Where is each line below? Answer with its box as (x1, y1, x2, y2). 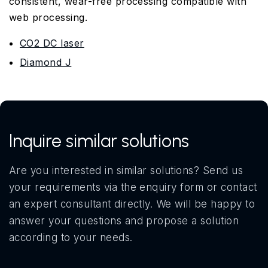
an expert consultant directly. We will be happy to (9, 198, 255, 211)
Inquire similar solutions (9, 130, 189, 153)
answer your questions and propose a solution (9, 215, 239, 227)
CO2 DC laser (20, 37, 84, 50)
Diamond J (20, 56, 72, 69)
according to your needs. (9, 232, 133, 244)
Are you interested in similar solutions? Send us (9, 165, 243, 177)
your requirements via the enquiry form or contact (9, 181, 257, 194)
